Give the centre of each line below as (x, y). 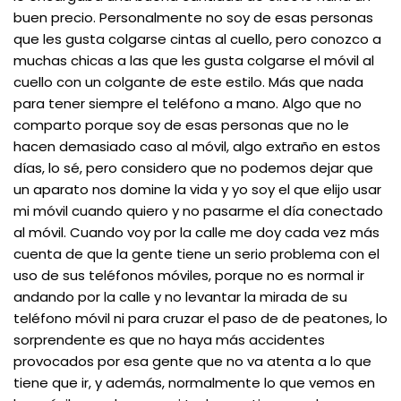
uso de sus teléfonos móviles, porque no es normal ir (189, 275)
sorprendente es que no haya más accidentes (169, 340)
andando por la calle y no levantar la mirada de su (180, 297)
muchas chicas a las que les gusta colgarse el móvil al (194, 60)
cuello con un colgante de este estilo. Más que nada (188, 82)
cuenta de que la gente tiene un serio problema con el (196, 254)
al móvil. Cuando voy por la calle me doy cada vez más (196, 232)
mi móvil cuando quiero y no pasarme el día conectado (198, 211)
